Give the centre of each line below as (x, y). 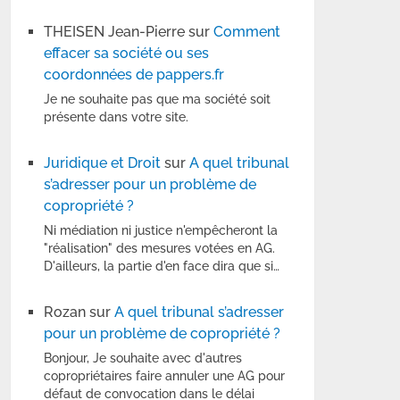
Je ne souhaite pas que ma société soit (158, 100)
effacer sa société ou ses (127, 54)
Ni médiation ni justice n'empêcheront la (161, 231)
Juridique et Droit (103, 163)
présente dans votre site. (117, 117)
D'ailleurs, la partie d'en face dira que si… (162, 267)
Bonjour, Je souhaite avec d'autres (143, 358)
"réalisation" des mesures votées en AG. (160, 249)
